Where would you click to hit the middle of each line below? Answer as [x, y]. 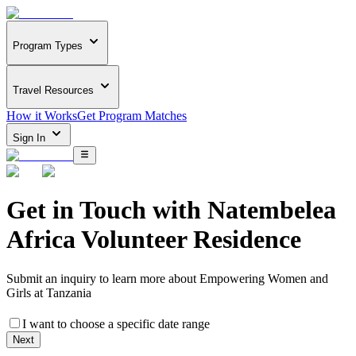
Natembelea [272, 210]
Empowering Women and [264, 278]
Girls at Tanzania [49, 292]
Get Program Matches [132, 116]
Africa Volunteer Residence [154, 240]
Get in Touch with [107, 210]
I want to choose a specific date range [116, 324]
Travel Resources [53, 90]
